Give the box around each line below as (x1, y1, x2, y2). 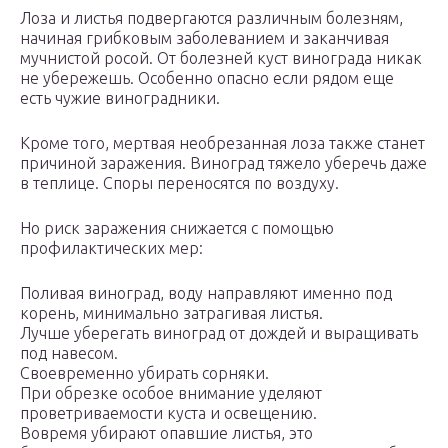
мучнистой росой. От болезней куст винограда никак (20, 49, 422, 68)
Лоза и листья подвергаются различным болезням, (20, 9, 403, 28)
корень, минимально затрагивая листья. (20, 304, 323, 323)
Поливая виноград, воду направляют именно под (20, 284, 392, 303)
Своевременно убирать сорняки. (20, 364, 269, 383)
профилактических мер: (20, 239, 203, 258)
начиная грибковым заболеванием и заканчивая (20, 29, 389, 48)
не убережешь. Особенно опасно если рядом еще (20, 69, 394, 88)
